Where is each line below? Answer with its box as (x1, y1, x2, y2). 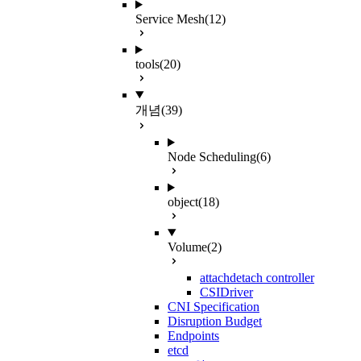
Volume (168, 240, 207, 254)
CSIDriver (200, 285, 253, 299)
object (168, 195, 198, 209)
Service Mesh (135, 12, 205, 26)
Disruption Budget (168, 314, 262, 328)
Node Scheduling (168, 150, 256, 164)
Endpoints (168, 329, 219, 342)
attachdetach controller (200, 271, 314, 284)
